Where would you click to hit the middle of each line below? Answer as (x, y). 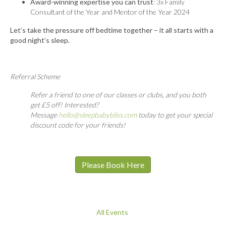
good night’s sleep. (40, 40)
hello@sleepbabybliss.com (98, 115)
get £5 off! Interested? (64, 105)
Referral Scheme (35, 77)
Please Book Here (113, 165)
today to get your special (175, 115)
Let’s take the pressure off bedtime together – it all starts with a (112, 30)
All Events (113, 212)
